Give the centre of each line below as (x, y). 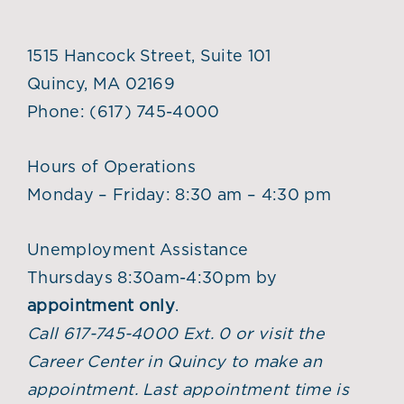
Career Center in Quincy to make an (174, 362)
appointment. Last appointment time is (188, 390)
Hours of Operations (112, 167)
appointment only (101, 306)
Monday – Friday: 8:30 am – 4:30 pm (179, 195)
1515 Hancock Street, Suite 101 (149, 56)
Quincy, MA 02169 (101, 84)
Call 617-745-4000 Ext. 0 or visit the (176, 334)
